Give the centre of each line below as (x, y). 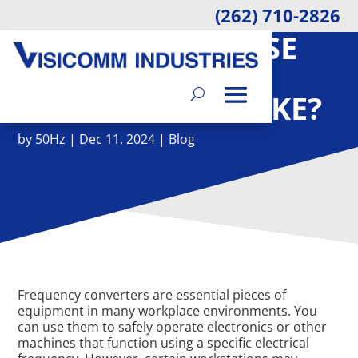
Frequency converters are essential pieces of (152, 295)
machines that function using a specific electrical (164, 343)
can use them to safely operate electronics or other (173, 327)
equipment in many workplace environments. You (168, 311)
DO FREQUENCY (135, 78)
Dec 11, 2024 (117, 139)
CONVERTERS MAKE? (170, 108)
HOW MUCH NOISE (158, 47)
